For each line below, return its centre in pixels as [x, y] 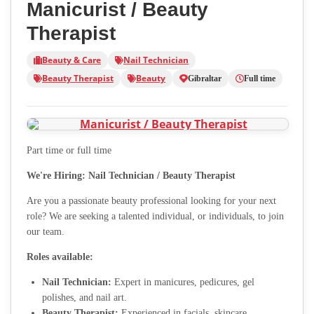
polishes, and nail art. [84, 297]
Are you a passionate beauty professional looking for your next [151, 200]
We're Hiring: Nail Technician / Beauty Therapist [131, 175]
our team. [46, 231]
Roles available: [60, 257]
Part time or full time [69, 150]
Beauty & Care [71, 60]
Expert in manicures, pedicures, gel [183, 282]
